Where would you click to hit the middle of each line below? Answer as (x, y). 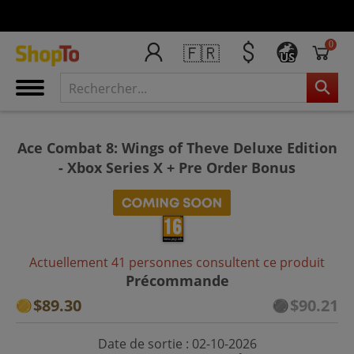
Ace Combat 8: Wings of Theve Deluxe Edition (177, 147)
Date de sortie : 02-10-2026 (177, 343)
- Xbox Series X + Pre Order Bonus (177, 167)
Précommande (177, 280)
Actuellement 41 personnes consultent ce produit (177, 262)
